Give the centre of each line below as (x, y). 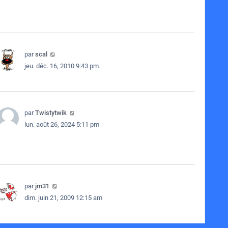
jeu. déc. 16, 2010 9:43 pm (61, 66)
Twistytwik (51, 113)
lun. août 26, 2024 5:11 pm (62, 124)
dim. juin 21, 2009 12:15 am (63, 198)
